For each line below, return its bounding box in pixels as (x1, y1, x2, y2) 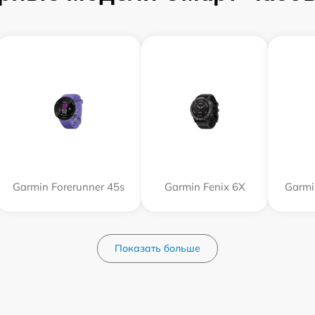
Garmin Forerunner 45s (13, 180, 124, 193)
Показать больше (115, 242, 200, 255)
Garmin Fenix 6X (164, 180, 245, 193)
